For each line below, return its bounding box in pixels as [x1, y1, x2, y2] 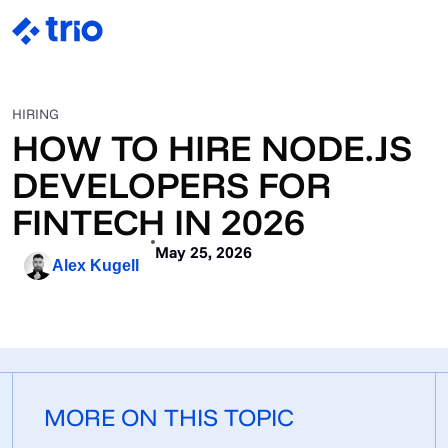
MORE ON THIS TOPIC [44, 402, 294, 432]
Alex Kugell [52, 257, 139, 274]
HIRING [12, 105, 59, 123]
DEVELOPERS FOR [12, 162, 331, 207]
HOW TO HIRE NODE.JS [12, 125, 412, 170]
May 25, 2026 [155, 242, 252, 262]
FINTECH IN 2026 [12, 199, 305, 244]
